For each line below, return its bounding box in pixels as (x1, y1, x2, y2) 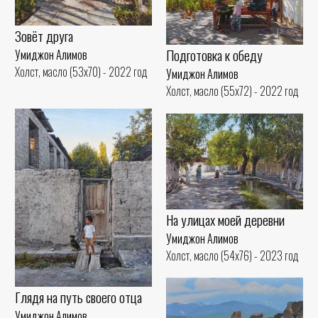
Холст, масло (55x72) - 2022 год (166, 82, 299, 100)
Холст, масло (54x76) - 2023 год (166, 246, 299, 264)
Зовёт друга (15, 26, 73, 47)
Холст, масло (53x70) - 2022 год (15, 63, 148, 81)
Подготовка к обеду (166, 45, 263, 66)
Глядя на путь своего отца (15, 286, 142, 307)
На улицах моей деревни (166, 209, 285, 230)
